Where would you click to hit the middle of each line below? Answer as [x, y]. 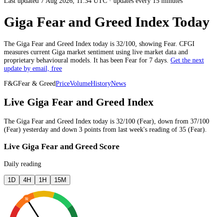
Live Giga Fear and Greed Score [62, 146]
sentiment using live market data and [137, 52]
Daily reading [23, 163]
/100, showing [143, 43]
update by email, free [33, 68]
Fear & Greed [37, 84]
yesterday [36, 129]
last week [131, 129]
